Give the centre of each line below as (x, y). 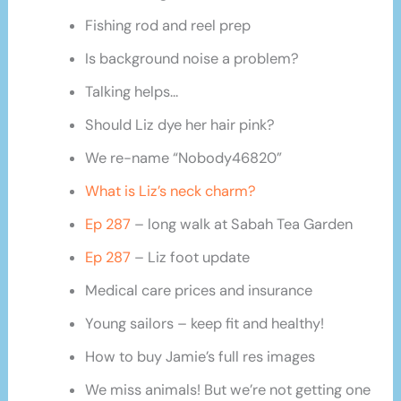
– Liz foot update (190, 258)
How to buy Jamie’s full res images (200, 357)
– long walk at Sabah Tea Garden (241, 225)
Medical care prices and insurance (198, 291)
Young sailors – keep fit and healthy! (204, 324)
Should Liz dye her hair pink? (179, 125)
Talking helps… (131, 92)
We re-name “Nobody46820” (183, 158)
